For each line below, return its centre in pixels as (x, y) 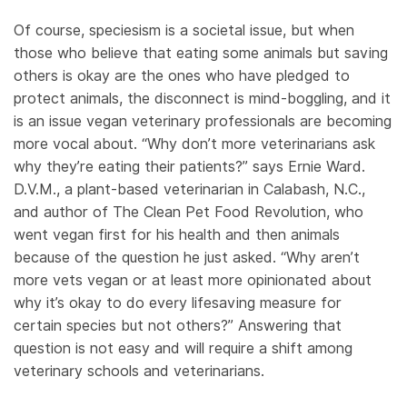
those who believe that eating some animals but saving (201, 54)
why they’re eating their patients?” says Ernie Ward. (189, 167)
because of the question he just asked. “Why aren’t (187, 258)
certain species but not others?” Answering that (178, 326)
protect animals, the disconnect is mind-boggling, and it (202, 99)
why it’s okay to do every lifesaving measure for (178, 303)
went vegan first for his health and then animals (177, 235)
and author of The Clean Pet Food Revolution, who (189, 213)
